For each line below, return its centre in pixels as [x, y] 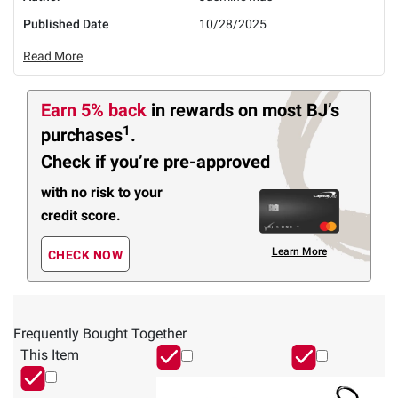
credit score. [81, 215]
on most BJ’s [289, 110]
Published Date [66, 24]
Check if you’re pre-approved [155, 161]
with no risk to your [102, 193]
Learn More [299, 252]
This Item [50, 355]
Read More [53, 56]
